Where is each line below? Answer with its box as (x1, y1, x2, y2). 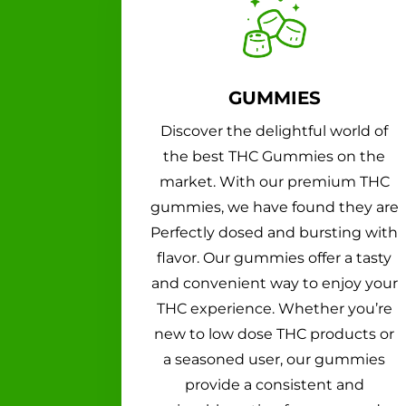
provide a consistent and (184, 375, 364, 393)
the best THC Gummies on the (163, 147, 386, 165)
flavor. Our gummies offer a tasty (157, 248, 392, 266)
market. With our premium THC (159, 172, 390, 190)
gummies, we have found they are (150, 198, 399, 216)
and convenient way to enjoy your (150, 274, 398, 292)
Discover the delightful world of (160, 121, 389, 140)
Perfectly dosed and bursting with (150, 223, 399, 241)
